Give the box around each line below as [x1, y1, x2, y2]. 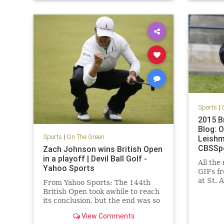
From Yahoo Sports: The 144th [42, 178, 150, 186]
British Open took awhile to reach [42, 187, 159, 195]
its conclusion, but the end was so [42, 196, 160, 204]
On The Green [66, 132, 104, 141]
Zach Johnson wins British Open [42, 143, 162, 154]
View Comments [79, 211, 134, 220]
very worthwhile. [42, 205, 102, 213]
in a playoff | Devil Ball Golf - [42, 153, 147, 163]
